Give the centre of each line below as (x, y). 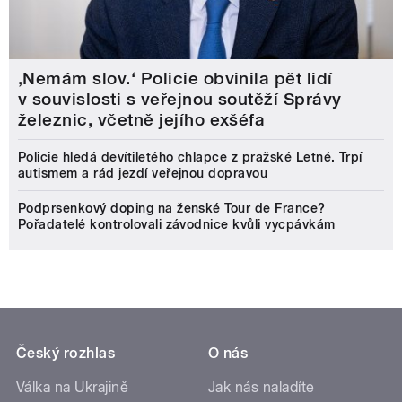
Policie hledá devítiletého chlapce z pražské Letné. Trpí (190, 157)
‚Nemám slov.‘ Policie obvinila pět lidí (175, 78)
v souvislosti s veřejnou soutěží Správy (180, 99)
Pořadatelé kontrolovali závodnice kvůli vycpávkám (177, 224)
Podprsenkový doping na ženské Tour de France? (172, 208)
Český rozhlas (66, 353)
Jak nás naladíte (262, 387)
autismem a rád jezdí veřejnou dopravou (143, 173)
